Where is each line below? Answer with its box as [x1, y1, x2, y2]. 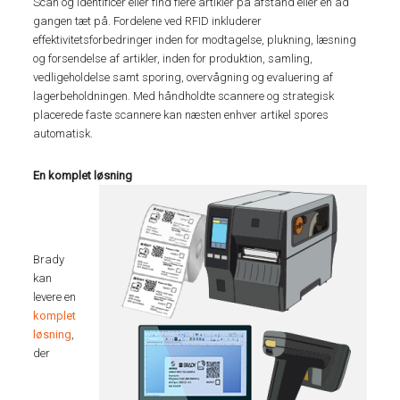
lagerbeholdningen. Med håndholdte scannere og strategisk [33, 89, 335, 103]
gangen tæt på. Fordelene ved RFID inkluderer [33, 14, 262, 28]
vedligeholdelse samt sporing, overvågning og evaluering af [33, 71, 334, 84]
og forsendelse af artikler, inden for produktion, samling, [33, 52, 313, 65]
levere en [33, 290, 77, 304]
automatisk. [33, 127, 94, 140]
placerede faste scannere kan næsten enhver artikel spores [33, 108, 329, 121]
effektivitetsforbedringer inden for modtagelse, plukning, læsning [33, 33, 357, 46]
